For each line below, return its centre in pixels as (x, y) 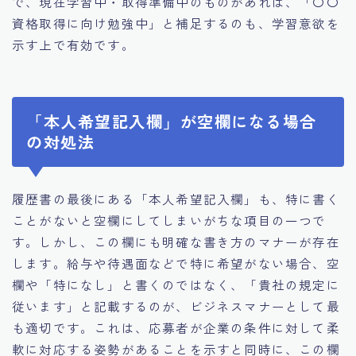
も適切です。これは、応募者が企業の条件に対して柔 (176, 328)
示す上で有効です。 (74, 44)
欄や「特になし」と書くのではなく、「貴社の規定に (176, 285)
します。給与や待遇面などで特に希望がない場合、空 (176, 263)
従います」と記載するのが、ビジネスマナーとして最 (176, 306)
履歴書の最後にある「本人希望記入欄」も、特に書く (176, 199)
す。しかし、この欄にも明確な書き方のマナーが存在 (176, 242)
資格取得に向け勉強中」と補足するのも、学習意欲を (176, 23)
